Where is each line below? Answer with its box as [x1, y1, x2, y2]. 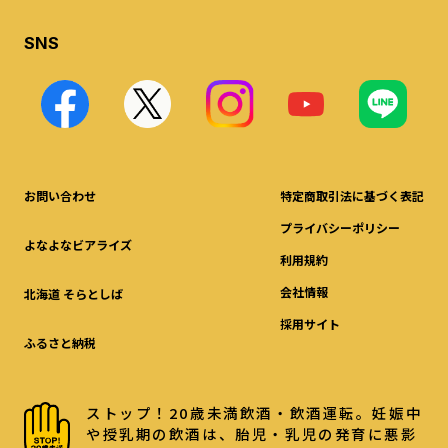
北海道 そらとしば [23, 284, 123, 302]
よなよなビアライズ [23, 235, 132, 253]
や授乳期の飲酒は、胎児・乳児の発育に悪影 [86, 423, 418, 445]
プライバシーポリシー [280, 218, 401, 236]
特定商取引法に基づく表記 [280, 186, 425, 204]
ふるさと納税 [23, 334, 96, 352]
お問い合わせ [23, 186, 96, 204]
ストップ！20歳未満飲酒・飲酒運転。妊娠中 [86, 402, 423, 424]
